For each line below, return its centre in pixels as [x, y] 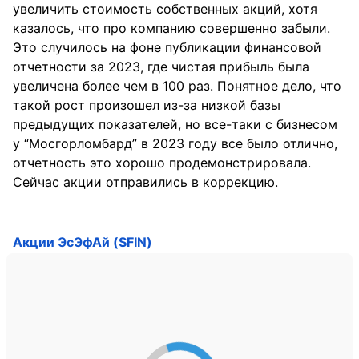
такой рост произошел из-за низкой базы [147, 105]
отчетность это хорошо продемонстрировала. [162, 162]
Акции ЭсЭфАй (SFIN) [83, 242]
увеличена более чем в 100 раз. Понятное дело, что [177, 85]
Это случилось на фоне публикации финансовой [167, 47]
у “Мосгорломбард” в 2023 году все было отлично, [175, 143]
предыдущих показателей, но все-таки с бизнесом [175, 124]
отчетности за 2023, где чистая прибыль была [161, 66]
